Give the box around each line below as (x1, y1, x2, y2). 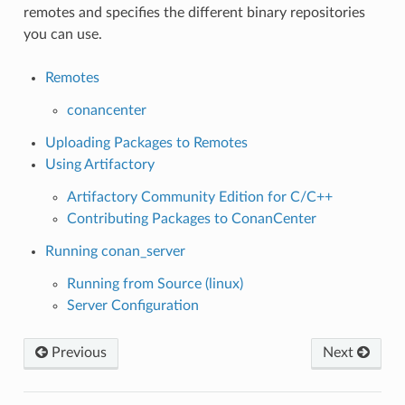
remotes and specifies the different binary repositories (23, 5, 365, 20)
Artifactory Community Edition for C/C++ (66, 189, 333, 204)
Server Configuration (66, 297, 199, 313)
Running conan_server (44, 243, 185, 259)
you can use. (23, 26, 102, 42)
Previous (47, 344, 107, 360)
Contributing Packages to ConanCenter (66, 211, 316, 226)
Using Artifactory (44, 156, 155, 172)
